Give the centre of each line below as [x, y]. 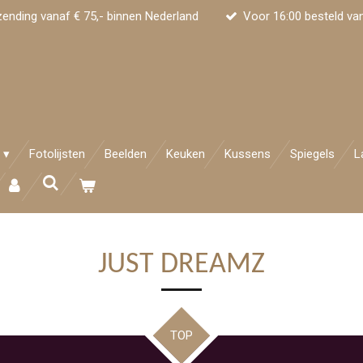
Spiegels [312, 154]
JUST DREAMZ [181, 265]
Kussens [248, 154]
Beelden [126, 154]
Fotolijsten [57, 154]
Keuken [186, 154]
